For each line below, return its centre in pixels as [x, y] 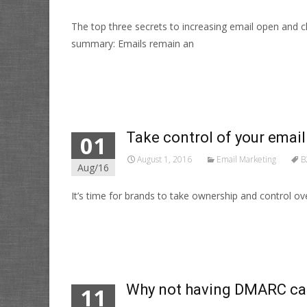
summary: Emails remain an [133, 44]
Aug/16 [93, 168]
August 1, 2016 [164, 159]
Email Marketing [246, 159]
